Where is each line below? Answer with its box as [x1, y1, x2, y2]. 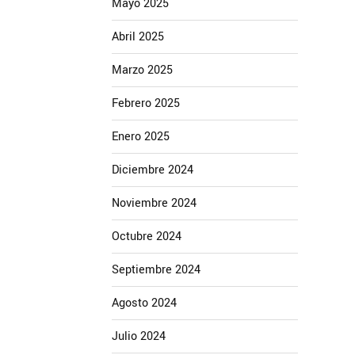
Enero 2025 [112, 128, 170, 145]
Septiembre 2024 [112, 261, 200, 278]
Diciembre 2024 [112, 162, 193, 178]
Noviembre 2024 [112, 195, 197, 212]
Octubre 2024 [112, 228, 181, 245]
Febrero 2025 [112, 95, 180, 112]
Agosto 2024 [112, 295, 177, 311]
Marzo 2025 [112, 62, 173, 78]
